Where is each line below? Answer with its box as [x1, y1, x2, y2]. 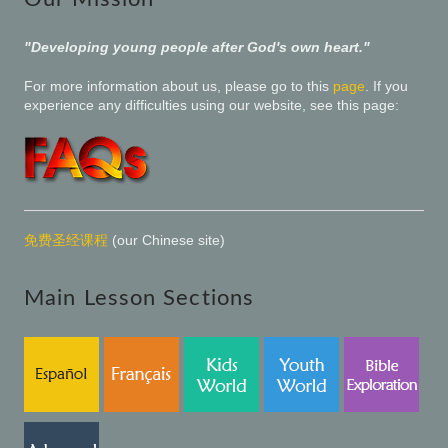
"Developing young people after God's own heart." [24, 39, 370, 56]
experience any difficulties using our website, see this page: [24, 97, 399, 114]
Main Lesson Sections [24, 287, 254, 310]
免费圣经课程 [24, 232, 108, 249]
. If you [365, 78, 408, 95]
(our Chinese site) [108, 232, 225, 249]
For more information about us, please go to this [24, 78, 333, 95]
